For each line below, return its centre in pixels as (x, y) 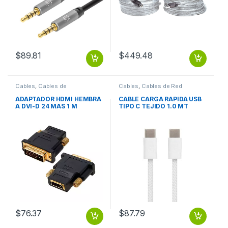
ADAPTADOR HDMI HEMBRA (58, 99)
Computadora (35, 92)
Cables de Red (162, 86)
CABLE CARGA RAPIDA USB (160, 99)
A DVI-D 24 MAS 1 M (46, 106)
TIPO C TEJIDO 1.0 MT (153, 106)
